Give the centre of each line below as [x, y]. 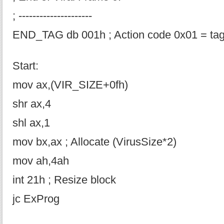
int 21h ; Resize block [64, 180]
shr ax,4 [32, 104]
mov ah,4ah [41, 161]
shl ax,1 [31, 123]
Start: [25, 66]
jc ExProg [36, 199]
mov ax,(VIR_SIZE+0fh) [70, 85]
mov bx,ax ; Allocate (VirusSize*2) [94, 142]
